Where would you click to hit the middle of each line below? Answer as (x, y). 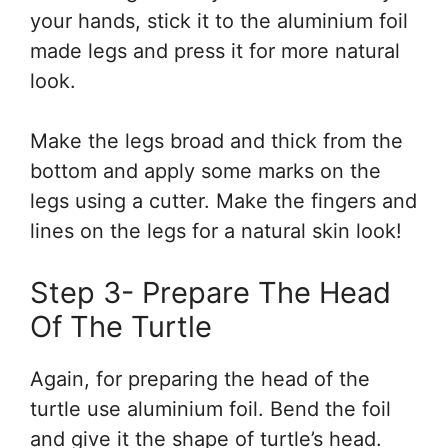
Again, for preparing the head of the (200, 379)
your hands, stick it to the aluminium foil (219, 21)
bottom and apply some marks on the (205, 171)
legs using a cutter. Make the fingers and (223, 201)
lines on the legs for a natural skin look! (216, 231)
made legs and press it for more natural (215, 51)
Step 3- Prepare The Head (210, 293)
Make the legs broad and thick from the (216, 141)
